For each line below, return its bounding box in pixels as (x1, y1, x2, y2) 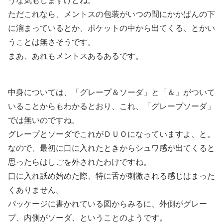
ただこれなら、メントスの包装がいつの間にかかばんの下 (8, 10, 215, 19)
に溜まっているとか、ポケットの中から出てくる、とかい (8, 24, 215, 33)
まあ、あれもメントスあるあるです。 (8, 52, 143, 61)
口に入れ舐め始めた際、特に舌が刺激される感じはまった (8, 172, 215, 181)
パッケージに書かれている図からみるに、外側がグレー (8, 200, 207, 209)
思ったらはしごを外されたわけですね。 (8, 158, 151, 167)
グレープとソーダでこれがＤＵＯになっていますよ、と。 (8, 130, 215, 139)
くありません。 (8, 186, 64, 195)
